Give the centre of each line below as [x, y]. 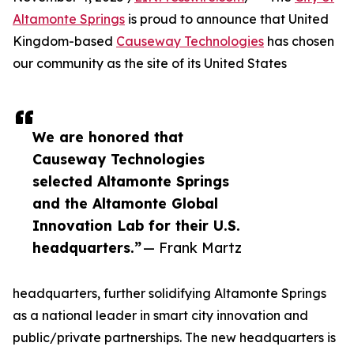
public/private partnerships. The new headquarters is [174, 337]
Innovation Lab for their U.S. [136, 225]
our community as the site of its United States [150, 63]
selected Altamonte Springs [131, 181]
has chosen [299, 41]
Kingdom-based [64, 41]
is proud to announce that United [227, 19]
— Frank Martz [192, 247]
